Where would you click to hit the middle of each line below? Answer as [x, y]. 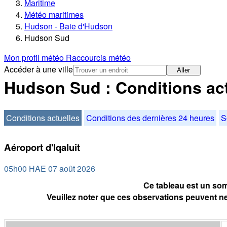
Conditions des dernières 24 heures [150, 118]
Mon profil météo [35, 58]
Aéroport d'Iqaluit [42, 147]
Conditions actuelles [43, 118]
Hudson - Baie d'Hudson [68, 26]
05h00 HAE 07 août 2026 [50, 169]
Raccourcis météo [98, 58]
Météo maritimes [54, 15]
